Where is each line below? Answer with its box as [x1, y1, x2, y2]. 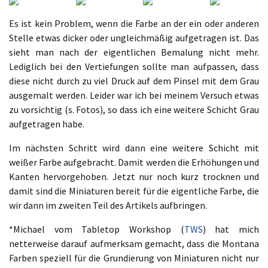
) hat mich [202, 223, 260, 235]
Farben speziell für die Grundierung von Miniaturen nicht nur [9, 252, 259, 264]
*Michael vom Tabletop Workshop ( [9, 223, 184, 235]
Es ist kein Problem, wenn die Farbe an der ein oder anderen [9, 17, 259, 29]
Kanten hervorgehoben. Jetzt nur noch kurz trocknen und [9, 170, 259, 182]
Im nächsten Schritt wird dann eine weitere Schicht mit [9, 142, 259, 154]
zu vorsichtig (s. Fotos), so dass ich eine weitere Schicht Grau [9, 103, 259, 115]
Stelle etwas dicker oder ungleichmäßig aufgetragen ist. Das [9, 32, 259, 44]
